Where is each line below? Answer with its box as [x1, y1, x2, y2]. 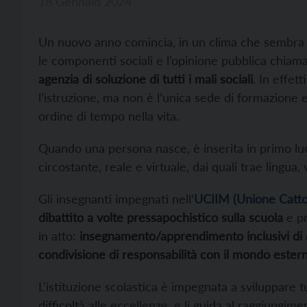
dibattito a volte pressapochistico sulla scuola [38, 209, 283, 225]
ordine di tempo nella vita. [38, 108, 179, 123]
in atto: [38, 228, 79, 243]
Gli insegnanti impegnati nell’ [38, 191, 194, 206]
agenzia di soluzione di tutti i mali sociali [38, 71, 253, 86]
